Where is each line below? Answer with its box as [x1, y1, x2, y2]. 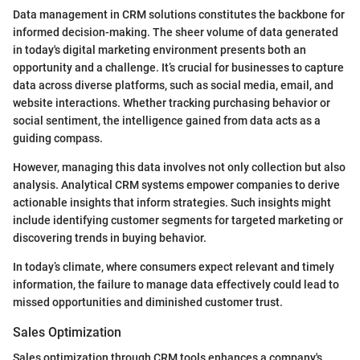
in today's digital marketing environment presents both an [13, 43, 306, 57]
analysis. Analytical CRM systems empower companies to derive [13, 178, 340, 192]
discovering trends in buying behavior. [13, 231, 207, 245]
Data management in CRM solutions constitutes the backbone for [13, 8, 345, 22]
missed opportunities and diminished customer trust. [13, 296, 283, 309]
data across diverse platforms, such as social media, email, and [13, 79, 333, 92]
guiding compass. [13, 132, 103, 145]
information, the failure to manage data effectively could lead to [13, 278, 339, 292]
